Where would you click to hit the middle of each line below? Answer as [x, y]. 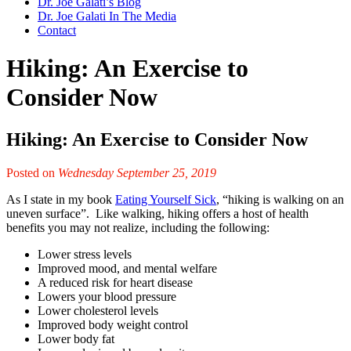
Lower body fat [76, 338]
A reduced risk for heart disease [115, 282]
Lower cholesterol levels [98, 310]
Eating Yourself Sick [166, 199]
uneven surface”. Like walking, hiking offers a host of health [157, 213]
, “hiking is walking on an [280, 199]
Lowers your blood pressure [107, 296]
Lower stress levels [85, 254]
